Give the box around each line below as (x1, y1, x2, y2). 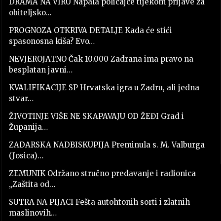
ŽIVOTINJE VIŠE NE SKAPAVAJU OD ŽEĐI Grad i (8, 111, 184, 121)
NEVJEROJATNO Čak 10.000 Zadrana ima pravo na (8, 54, 193, 64)
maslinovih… (8, 208, 57, 218)
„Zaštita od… (8, 179, 55, 189)
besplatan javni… (8, 65, 73, 74)
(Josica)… (8, 150, 43, 160)
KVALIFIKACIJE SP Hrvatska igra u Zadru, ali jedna (8, 82, 199, 92)
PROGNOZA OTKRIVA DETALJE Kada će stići (8, 25, 172, 35)
